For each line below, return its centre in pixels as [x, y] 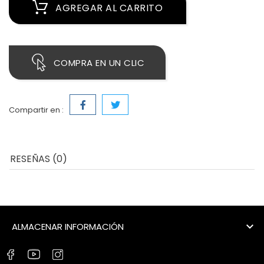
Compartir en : [36, 110]
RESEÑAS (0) [39, 159]
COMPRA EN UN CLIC [99, 63]
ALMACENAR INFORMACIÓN [68, 227]
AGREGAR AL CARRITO [109, 8]
